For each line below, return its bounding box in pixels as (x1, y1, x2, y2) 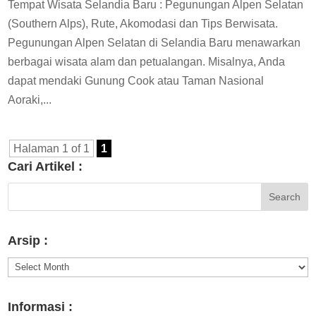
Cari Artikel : (8, 159, 83, 174)
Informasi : (8, 299, 73, 314)
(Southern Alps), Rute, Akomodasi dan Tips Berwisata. (8, 18, 279, 30)
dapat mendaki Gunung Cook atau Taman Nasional (8, 75, 265, 87)
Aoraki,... (8, 94, 52, 107)
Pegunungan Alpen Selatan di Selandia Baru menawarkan (8, 37, 301, 49)
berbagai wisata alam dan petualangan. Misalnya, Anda (8, 56, 286, 68)
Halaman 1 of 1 (13, 142, 90, 155)
